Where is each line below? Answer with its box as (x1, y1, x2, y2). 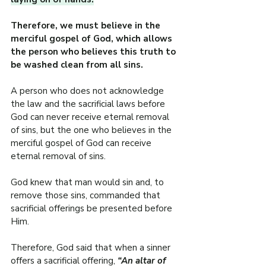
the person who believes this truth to (11, 46, 178, 58)
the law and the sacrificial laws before (11, 98, 167, 110)
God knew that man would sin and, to (11, 176, 166, 189)
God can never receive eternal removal (11, 111, 172, 123)
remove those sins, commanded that (11, 189, 163, 202)
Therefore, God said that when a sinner (11, 242, 173, 254)
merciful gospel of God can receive (11, 137, 154, 150)
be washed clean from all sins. (11, 59, 143, 71)
